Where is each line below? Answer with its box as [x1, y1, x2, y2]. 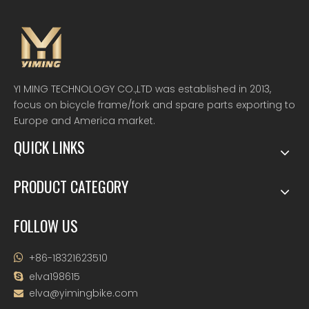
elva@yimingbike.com [29, 286, 138, 300]
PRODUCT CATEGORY [14, 175, 128, 197]
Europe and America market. [14, 114, 155, 128]
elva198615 [26, 270, 80, 283]
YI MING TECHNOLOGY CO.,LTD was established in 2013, [14, 82, 271, 96]
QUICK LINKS [14, 136, 85, 158]
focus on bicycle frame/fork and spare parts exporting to [14, 98, 295, 112]
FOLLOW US [14, 215, 78, 237]
